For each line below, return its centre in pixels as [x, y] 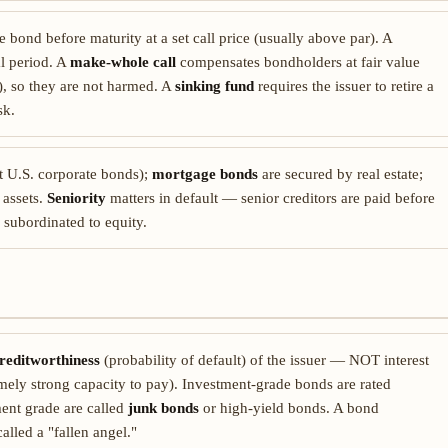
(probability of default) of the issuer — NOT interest [264, 360]
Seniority [76, 198]
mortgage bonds [205, 174]
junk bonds [163, 408]
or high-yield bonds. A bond [289, 408]
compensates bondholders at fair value [298, 62]
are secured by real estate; [340, 174]
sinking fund [214, 86]
